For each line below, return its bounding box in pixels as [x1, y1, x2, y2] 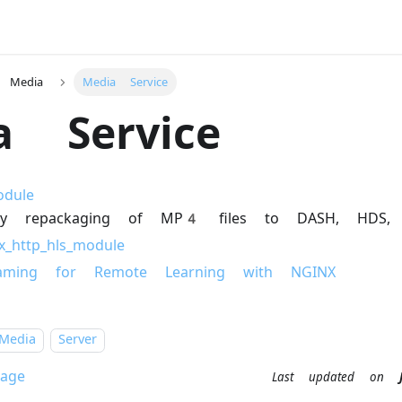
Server [57, 332, 97, 348]
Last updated [272, 371, 354, 385]
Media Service [83, 75, 169, 90]
